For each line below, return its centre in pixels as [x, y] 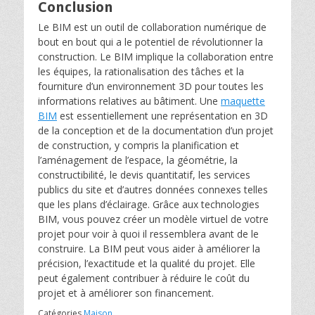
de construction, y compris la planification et [139, 145]
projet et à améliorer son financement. [126, 293]
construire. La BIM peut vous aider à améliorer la [149, 249]
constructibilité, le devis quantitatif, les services [144, 175]
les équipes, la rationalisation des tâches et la [141, 71]
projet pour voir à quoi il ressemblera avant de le [148, 234]
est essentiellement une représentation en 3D [162, 116]
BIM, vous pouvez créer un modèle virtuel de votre [153, 219]
